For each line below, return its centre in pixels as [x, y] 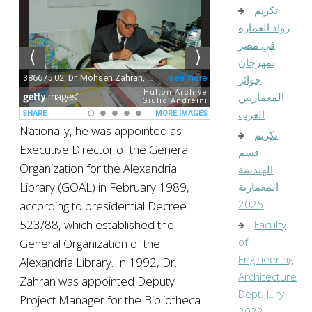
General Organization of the [90, 243]
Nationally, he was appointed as [101, 130]
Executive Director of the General [105, 149]
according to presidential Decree [103, 205]
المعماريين [262, 96]
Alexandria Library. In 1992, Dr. [98, 262]
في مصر [257, 44]
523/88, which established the [97, 224]
